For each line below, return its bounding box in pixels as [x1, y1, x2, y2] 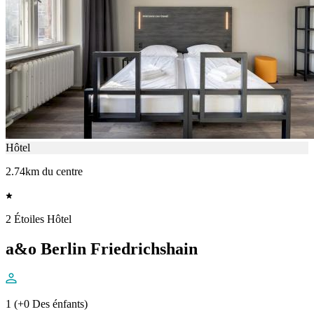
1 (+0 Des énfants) [6, 298, 88, 310]
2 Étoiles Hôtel [6, 213, 71, 226]
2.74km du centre [6, 165, 83, 178]
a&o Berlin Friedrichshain [6, 240, 198, 259]
